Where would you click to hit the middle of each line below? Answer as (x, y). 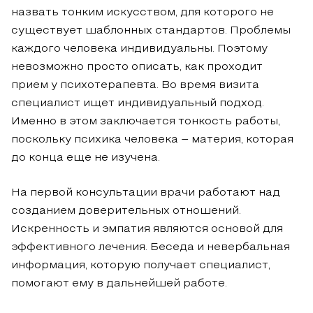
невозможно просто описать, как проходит (137, 67)
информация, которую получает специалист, (141, 265)
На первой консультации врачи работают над (146, 192)
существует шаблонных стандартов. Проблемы (151, 30)
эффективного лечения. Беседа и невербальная (151, 247)
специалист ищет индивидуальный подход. (138, 103)
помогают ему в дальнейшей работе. (119, 283)
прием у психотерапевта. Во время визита (135, 85)
